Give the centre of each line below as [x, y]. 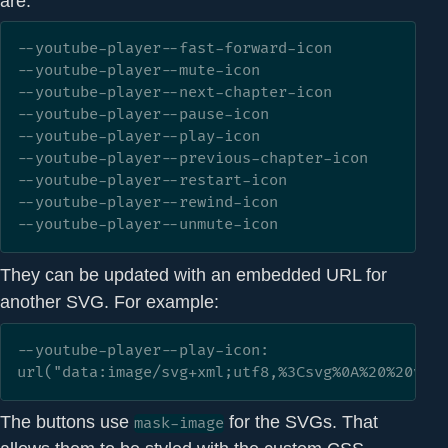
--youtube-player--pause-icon [143, 115]
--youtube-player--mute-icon [138, 71]
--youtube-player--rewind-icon [147, 203]
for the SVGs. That [301, 422]
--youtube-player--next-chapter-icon [174, 93]
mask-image [179, 424]
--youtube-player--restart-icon [152, 181]
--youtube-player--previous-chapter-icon [192, 159]
